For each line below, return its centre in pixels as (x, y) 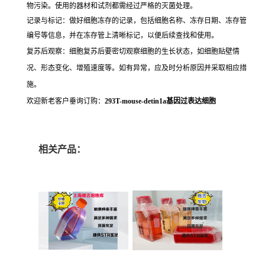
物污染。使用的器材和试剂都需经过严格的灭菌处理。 (112, 6)
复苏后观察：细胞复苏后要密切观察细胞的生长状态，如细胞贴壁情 (133, 51)
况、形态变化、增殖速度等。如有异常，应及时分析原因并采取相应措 (137, 68)
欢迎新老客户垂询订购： (66, 101)
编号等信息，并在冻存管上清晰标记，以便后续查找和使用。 (122, 35)
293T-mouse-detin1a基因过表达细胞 (160, 101)
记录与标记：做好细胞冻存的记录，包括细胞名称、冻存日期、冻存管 (137, 20)
